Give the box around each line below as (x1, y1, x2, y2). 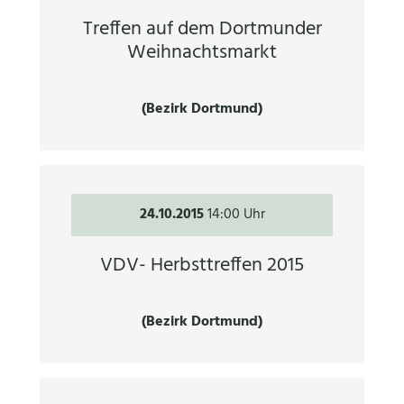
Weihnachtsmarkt (127, 36, 277, 69)
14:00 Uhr (207, 203, 265, 227)
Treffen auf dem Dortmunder (82, 13, 322, 45)
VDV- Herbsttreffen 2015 (100, 249, 304, 281)
